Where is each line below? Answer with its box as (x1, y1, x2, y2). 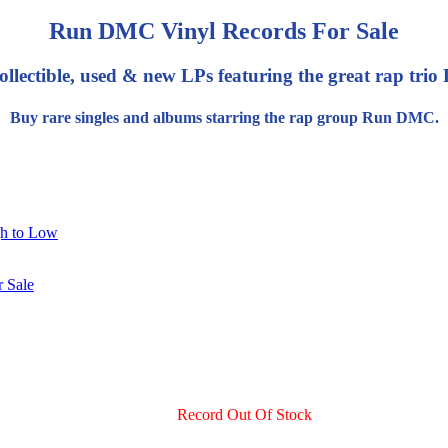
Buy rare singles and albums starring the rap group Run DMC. (9, 108, 439, 126)
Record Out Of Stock (176, 406, 312, 424)
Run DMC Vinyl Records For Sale (49, 18, 399, 45)
